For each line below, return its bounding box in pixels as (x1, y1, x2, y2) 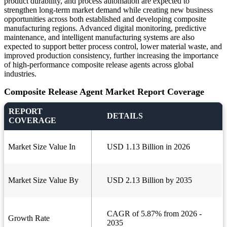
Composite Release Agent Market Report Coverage (4, 87, 204, 97)
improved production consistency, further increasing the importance (4, 51, 218, 60)
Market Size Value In (8, 142, 75, 152)
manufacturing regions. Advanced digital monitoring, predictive (4, 24, 206, 33)
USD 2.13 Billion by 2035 (107, 176, 192, 185)
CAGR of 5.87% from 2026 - (107, 209, 202, 218)
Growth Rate (8, 214, 50, 223)
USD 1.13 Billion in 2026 (107, 142, 190, 152)
